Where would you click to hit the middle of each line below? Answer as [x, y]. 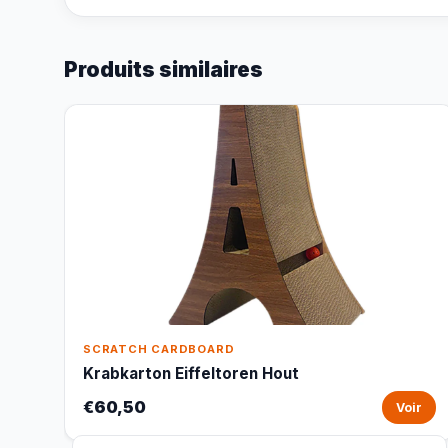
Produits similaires [163, 69]
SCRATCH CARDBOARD [159, 349]
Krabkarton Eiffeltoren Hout [191, 373]
